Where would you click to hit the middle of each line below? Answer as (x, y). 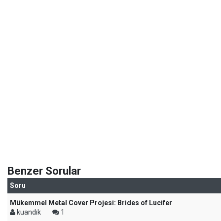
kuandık (29, 212)
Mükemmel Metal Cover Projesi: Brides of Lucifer (91, 203)
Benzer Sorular (44, 171)
